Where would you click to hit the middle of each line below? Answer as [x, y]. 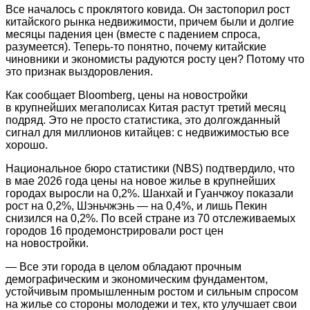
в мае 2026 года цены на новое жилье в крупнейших [140, 181]
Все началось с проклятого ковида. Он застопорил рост [148, 9]
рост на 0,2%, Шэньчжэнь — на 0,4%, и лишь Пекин [136, 206]
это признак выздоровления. [79, 71]
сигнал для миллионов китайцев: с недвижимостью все [147, 132]
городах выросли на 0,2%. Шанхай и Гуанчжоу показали [149, 193]
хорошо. [27, 145]
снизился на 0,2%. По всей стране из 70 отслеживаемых [151, 218]
